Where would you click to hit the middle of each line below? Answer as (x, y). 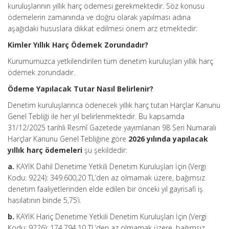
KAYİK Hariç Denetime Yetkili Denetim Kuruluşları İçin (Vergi (110, 216)
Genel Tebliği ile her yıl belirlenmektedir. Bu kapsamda (96, 116)
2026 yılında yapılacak (168, 139)
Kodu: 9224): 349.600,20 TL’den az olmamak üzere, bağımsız (106, 178)
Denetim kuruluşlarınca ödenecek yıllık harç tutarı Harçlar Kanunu (114, 105)
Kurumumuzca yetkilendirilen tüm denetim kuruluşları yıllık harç (110, 61)
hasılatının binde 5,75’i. (44, 200)
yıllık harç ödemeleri (45, 150)
